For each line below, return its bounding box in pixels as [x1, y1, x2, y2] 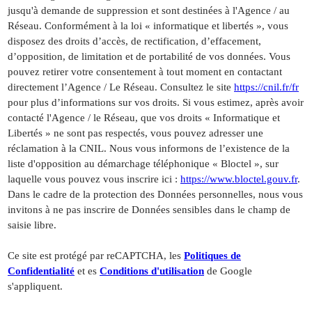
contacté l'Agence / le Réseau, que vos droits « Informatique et [8, 112, 280, 124]
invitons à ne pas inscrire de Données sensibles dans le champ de [8, 204, 290, 216]
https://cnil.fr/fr [234, 81, 299, 93]
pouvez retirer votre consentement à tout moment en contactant [8, 66, 282, 78]
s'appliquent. [8, 281, 63, 292]
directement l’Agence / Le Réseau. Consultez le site [8, 81, 234, 93]
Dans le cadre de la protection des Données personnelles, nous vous [8, 189, 303, 201]
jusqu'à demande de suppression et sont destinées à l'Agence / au [8, 5, 290, 17]
